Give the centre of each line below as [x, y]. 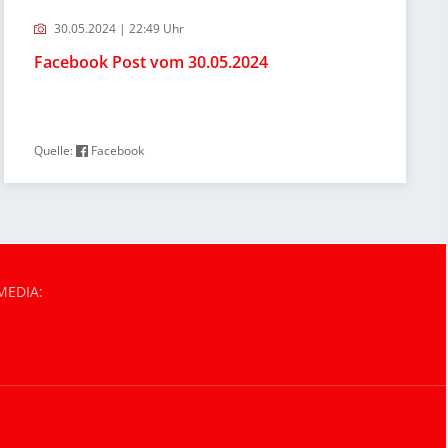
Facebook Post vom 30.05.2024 [151, 62]
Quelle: [55, 150]
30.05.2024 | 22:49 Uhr [118, 28]
